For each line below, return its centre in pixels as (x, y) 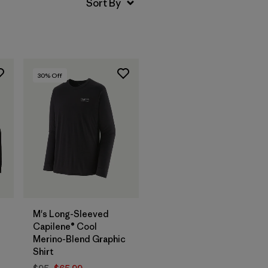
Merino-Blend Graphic (79, 239)
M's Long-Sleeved (71, 214)
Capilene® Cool (65, 226)
